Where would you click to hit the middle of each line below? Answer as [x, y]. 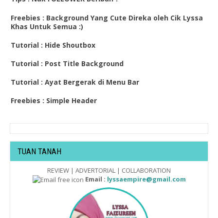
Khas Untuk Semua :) [47, 26]
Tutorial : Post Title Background [67, 64]
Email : [94, 179]
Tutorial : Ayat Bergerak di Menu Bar [75, 82]
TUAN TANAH [39, 151]
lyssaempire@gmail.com [146, 179]
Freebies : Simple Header [54, 101]
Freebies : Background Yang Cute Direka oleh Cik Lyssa [107, 18]
